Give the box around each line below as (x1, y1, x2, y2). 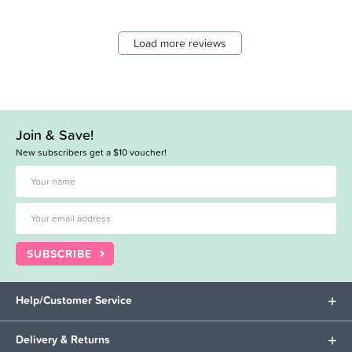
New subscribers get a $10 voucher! (16, 145, 167, 159)
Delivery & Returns (16, 331, 110, 347)
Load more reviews (134, 35, 226, 51)
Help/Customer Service (16, 291, 132, 308)
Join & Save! (16, 123, 93, 145)
